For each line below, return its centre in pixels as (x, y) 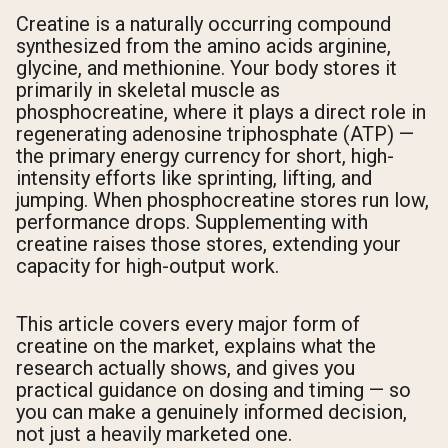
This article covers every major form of (188, 323)
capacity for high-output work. (147, 266)
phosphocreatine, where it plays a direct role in (221, 112)
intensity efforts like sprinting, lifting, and (194, 178)
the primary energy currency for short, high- (205, 156)
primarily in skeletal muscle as (148, 90)
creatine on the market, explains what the (196, 345)
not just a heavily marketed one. (154, 433)
